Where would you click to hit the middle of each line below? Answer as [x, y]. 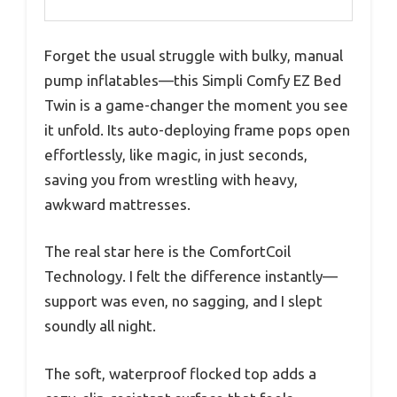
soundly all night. [100, 326]
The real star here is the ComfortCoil [167, 252]
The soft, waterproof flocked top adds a [180, 373]
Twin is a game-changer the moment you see [196, 105]
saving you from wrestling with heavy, [171, 179]
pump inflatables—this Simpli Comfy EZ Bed [193, 80]
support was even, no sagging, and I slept [183, 301]
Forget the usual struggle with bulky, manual [194, 55]
